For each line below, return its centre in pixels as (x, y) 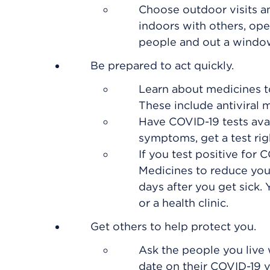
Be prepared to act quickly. (162, 65)
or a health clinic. (184, 203)
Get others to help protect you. (173, 226)
